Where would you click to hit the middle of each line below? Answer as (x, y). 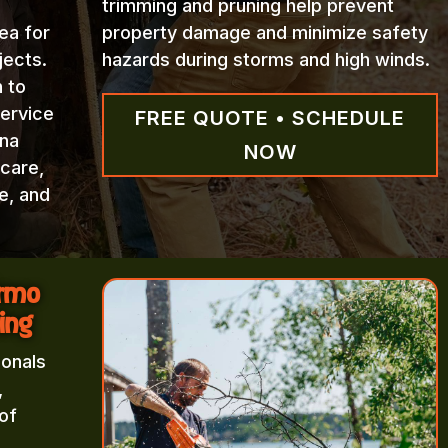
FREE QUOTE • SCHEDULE (270, 118)
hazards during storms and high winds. (265, 60)
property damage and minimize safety (264, 33)
